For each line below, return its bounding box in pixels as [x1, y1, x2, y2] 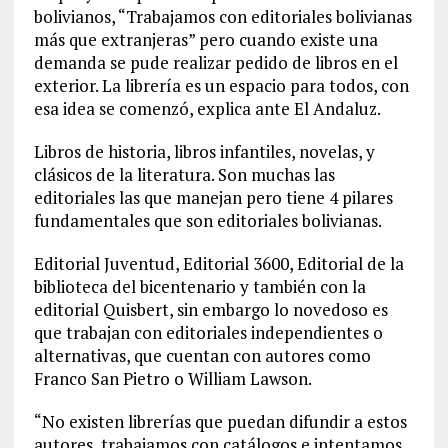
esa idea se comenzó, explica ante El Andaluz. [33, 96, 381, 120]
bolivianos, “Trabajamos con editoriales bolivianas [33, 4, 412, 28]
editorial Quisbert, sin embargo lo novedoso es [33, 297, 388, 321]
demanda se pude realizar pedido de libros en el [33, 50, 398, 74]
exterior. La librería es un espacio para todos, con [33, 73, 409, 97]
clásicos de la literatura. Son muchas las [33, 162, 335, 186]
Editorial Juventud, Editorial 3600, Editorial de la [33, 251, 404, 275]
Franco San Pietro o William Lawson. [33, 366, 312, 390]
